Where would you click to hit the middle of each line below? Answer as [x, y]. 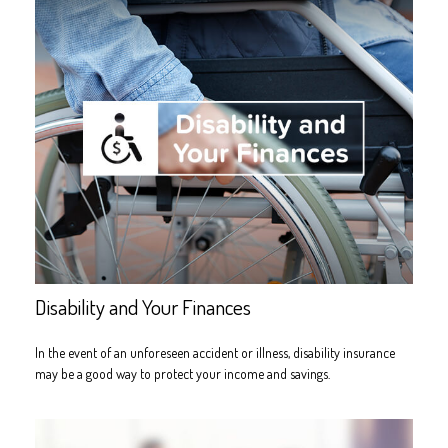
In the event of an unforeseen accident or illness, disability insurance [215, 352]
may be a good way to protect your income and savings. [182, 373]
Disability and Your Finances [143, 306]
